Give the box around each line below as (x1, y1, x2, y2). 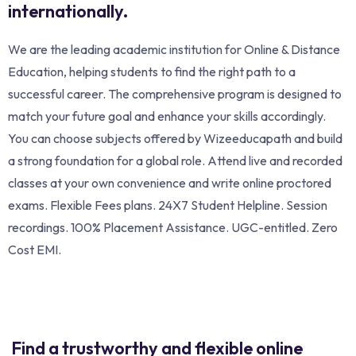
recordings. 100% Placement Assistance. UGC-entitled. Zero (8, 219, 338, 235)
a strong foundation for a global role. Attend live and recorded (8, 152, 342, 168)
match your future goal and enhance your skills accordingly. (8, 107, 326, 124)
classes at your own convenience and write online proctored (8, 174, 331, 191)
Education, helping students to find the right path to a (8, 63, 296, 79)
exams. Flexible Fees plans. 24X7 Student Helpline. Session (8, 196, 327, 213)
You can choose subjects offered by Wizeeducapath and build (8, 130, 342, 146)
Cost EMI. (8, 241, 61, 257)
